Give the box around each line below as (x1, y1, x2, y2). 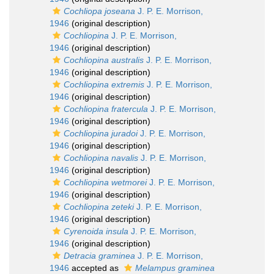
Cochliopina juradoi (64, 128, 138, 138)
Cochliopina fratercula (64, 104, 148, 114)
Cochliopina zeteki (64, 202, 134, 212)
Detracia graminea (64, 251, 135, 261)
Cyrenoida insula (64, 226, 128, 236)
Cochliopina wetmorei (64, 177, 147, 187)
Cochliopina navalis (64, 153, 138, 163)
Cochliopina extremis (64, 80, 144, 89)
